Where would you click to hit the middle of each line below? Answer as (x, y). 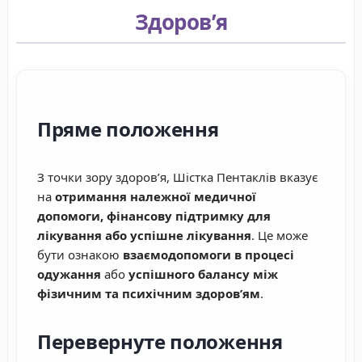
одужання (69, 274)
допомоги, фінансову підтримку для (154, 216)
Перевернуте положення (160, 342)
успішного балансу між (203, 274)
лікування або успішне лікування (144, 236)
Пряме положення (128, 129)
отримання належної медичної (156, 197)
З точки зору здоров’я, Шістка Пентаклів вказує (177, 177)
